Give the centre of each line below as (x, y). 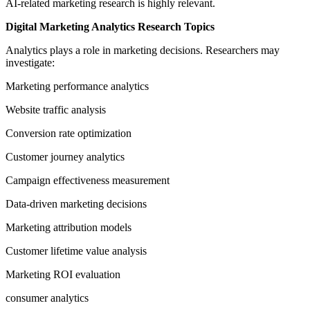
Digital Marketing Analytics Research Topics (110, 27)
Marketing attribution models (69, 228)
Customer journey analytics (65, 157)
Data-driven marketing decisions (76, 204)
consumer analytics (47, 298)
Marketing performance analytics (77, 86)
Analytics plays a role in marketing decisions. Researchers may (143, 51)
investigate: (30, 63)
